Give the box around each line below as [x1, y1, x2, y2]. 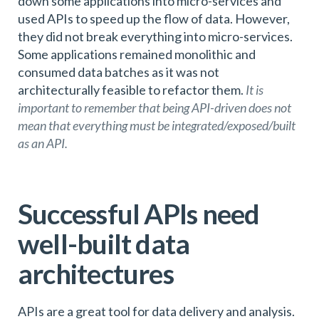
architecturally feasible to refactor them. [18, 81, 246, 98]
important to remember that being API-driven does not [18, 99, 291, 115]
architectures [18, 256, 174, 290]
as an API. [18, 135, 68, 151]
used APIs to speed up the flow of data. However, [18, 10, 290, 26]
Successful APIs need [18, 197, 260, 230]
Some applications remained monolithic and [18, 46, 256, 62]
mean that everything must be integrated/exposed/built [18, 117, 296, 133]
